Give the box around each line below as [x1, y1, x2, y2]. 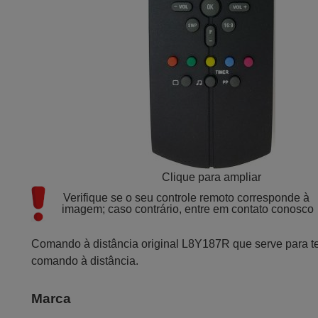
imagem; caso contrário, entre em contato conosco [62, 203, 314, 215]
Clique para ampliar [162, 171, 262, 183]
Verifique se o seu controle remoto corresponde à [63, 192, 310, 204]
